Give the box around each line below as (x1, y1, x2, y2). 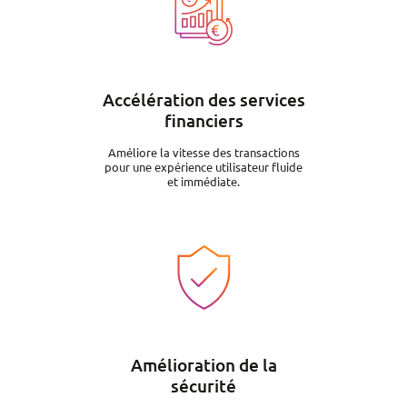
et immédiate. (167, 174, 240, 189)
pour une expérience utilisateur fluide (104, 159, 303, 174)
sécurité (171, 374, 236, 397)
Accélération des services (102, 88, 305, 111)
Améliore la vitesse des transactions (107, 144, 300, 160)
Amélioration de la (130, 353, 277, 376)
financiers (164, 109, 243, 132)
